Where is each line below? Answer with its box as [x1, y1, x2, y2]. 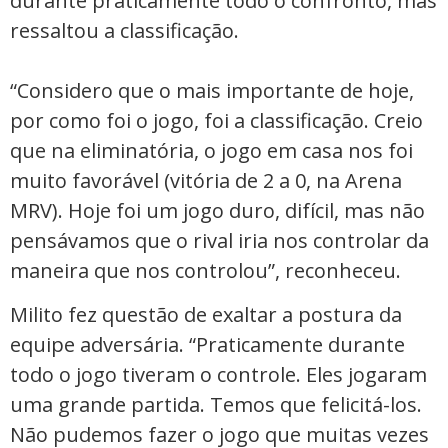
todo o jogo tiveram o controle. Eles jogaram [10, 361, 427, 389]
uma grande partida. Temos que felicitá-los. [10, 391, 422, 419]
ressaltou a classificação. [10, 16, 244, 44]
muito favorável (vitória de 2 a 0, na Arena [10, 166, 402, 194]
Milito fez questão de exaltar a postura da [10, 301, 402, 329]
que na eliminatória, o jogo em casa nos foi [10, 136, 413, 164]
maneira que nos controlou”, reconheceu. [10, 256, 401, 284]
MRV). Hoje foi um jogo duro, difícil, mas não [10, 196, 425, 224]
